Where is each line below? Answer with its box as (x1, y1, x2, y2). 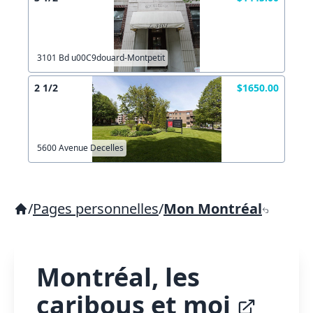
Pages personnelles (33, 199, 159, 218)
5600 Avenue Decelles (37, 142, 124, 154)
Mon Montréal (163, 199, 262, 218)
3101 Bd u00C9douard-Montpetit (37, 52, 165, 64)
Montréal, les (36, 260, 200, 294)
